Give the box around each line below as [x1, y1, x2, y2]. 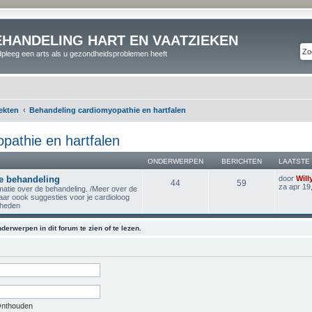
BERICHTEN [221, 157, 262, 165]
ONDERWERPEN [148, 157, 203, 165]
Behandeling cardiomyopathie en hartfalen [29, 105, 186, 114]
